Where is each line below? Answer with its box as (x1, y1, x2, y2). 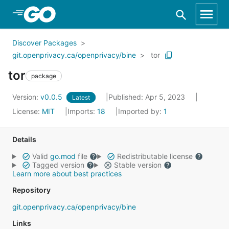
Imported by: (118, 107, 164, 116)
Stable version (111, 161, 164, 169)
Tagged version (30, 161, 86, 169)
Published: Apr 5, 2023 (108, 93, 187, 101)
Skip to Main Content (20, 9, 103, 19)
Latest (72, 94, 90, 101)
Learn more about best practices (12, 169, 122, 178)
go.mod (50, 152, 76, 161)
